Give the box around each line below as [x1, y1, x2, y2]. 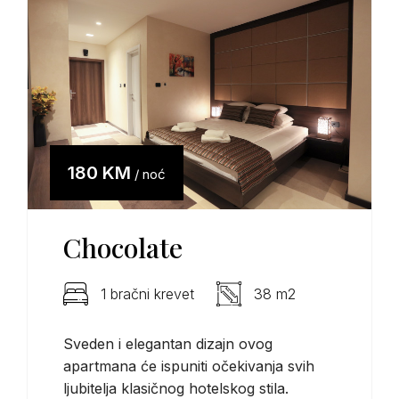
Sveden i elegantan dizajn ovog [63, 334, 273, 353]
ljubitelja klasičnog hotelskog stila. [63, 379, 289, 397]
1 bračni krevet [101, 284, 194, 303]
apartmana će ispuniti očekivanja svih [63, 356, 314, 375]
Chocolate [63, 229, 183, 265]
